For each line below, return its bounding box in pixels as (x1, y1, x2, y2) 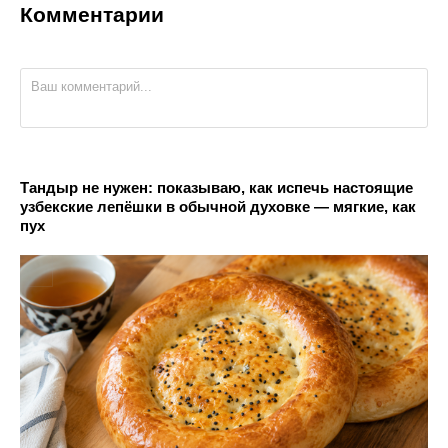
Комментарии (20, 3, 164, 27)
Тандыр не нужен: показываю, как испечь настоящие (20, 179, 413, 197)
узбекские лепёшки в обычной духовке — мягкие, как (20, 198, 416, 216)
